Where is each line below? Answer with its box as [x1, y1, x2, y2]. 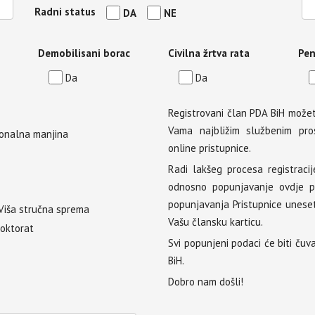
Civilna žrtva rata [168, 46, 250, 60]
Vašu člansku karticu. [168, 215, 263, 229]
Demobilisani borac [38, 46, 130, 60]
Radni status [34, 5, 96, 19]
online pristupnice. [168, 141, 251, 155]
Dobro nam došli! [168, 275, 243, 289]
